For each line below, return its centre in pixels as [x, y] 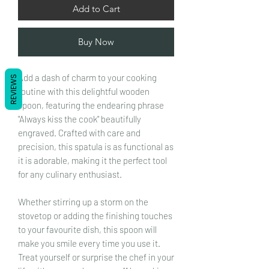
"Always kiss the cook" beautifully [80, 119]
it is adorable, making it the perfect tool [92, 160]
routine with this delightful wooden [84, 91]
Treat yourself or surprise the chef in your [96, 257]
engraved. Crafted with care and [79, 132]
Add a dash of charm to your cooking [87, 77]
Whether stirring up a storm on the [83, 201]
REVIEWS [14, 89]
